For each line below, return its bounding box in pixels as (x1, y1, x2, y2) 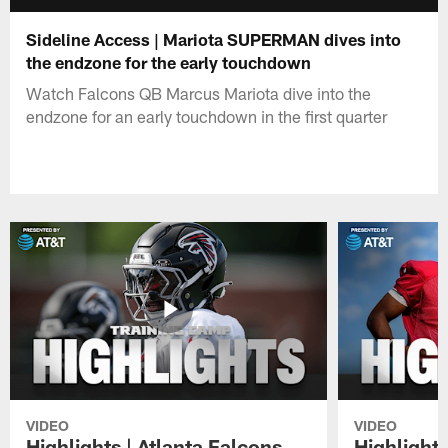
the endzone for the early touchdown (26, 51, 312, 72)
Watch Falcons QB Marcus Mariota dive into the (26, 82, 372, 103)
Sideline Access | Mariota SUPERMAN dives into (26, 28, 402, 49)
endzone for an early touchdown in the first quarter (26, 105, 388, 126)
